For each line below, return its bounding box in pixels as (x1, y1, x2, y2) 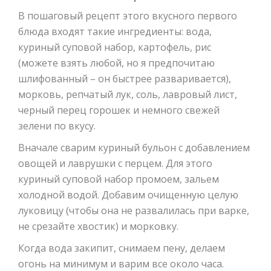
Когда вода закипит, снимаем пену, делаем (18, 241, 225, 255)
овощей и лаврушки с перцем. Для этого (18, 157, 212, 171)
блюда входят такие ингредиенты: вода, (18, 25, 212, 39)
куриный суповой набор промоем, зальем (18, 172, 219, 186)
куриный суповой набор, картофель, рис (18, 41, 211, 54)
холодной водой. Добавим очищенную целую (18, 188, 238, 202)
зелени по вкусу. (18, 119, 96, 133)
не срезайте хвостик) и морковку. (18, 220, 178, 233)
